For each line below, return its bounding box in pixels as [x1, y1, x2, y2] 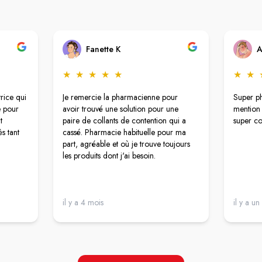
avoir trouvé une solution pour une [63, 102, 179, 115]
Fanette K [86, 43, 121, 55]
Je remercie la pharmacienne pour [63, 91, 178, 103]
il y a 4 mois [63, 196, 104, 208]
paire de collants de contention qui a [63, 114, 187, 126]
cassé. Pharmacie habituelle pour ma [63, 126, 187, 138]
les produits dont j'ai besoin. [63, 149, 156, 161]
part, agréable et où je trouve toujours [63, 137, 191, 150]
